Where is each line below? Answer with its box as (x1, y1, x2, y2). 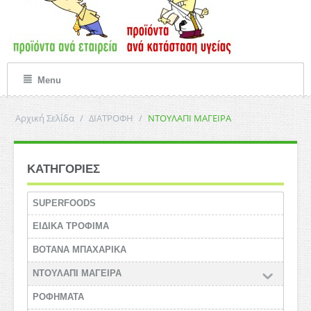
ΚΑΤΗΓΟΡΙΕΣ (27, 162, 100, 176)
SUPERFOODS (33, 198, 96, 208)
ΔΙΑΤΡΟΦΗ (89, 112, 133, 124)
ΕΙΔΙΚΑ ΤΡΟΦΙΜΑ (33, 221, 109, 231)
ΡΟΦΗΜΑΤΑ (33, 292, 84, 302)
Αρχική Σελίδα (15, 112, 74, 124)
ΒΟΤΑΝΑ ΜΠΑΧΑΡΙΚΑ (33, 244, 126, 255)
